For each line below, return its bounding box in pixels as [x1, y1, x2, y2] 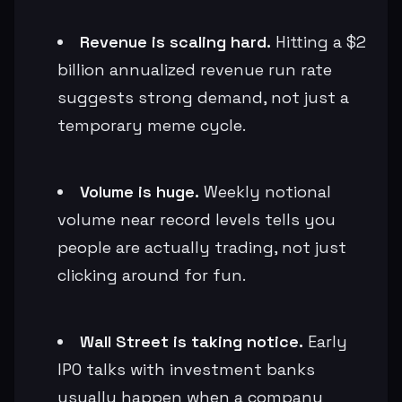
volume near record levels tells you [57, 208, 336, 230]
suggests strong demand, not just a [57, 86, 349, 108]
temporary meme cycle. [57, 114, 246, 135]
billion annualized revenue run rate [57, 58, 332, 80]
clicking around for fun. [57, 264, 246, 285]
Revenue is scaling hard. [80, 31, 271, 52]
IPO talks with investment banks [57, 358, 315, 380]
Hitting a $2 [271, 31, 366, 52]
